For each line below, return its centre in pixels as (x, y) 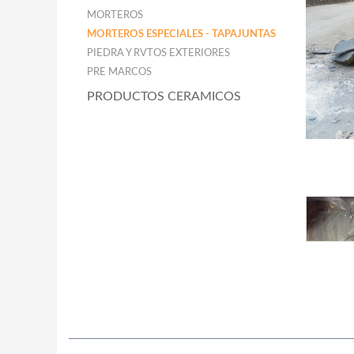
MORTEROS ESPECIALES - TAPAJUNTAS (181, 34)
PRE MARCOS (119, 72)
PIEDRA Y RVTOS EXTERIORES (158, 53)
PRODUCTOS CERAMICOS (164, 96)
